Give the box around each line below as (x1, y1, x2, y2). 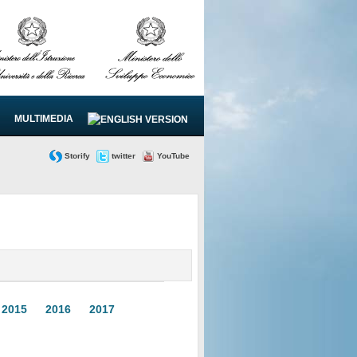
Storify (65, 151, 90, 160)
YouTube (157, 151, 190, 160)
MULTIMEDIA (14, 113, 73, 124)
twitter (112, 151, 135, 160)
